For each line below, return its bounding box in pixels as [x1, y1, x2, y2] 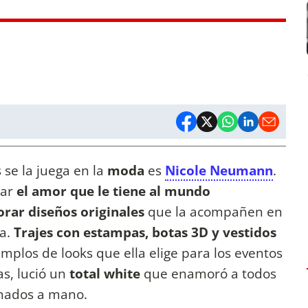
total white [69, 264, 140, 283]
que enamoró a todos [140, 264, 276, 283]
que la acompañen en [148, 202, 283, 221]
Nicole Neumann [165, 161, 273, 180]
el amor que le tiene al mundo [16, 181, 210, 201]
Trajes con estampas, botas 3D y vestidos [14, 223, 276, 242]
